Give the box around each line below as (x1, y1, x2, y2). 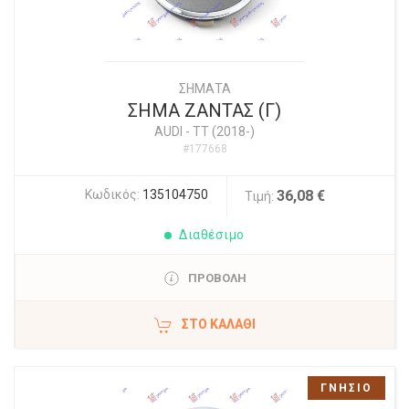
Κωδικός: (84, 187, 142, 202)
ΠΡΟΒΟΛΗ (187, 271, 246, 285)
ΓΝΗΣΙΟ (320, 382, 372, 394)
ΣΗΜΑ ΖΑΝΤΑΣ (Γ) (128, 100, 281, 121)
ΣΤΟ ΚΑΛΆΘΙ (182, 317, 256, 331)
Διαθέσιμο (179, 227, 245, 242)
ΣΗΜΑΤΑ (178, 81, 231, 96)
